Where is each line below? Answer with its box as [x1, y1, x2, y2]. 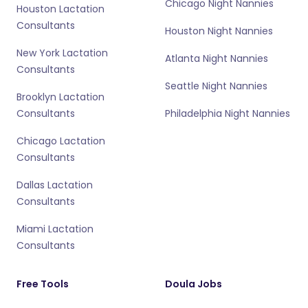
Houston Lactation [16, 2, 104, 16]
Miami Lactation [16, 222, 93, 236]
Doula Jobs [165, 277, 222, 291]
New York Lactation [16, 46, 108, 60]
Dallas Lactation [16, 178, 93, 192]
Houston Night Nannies [165, 24, 273, 38]
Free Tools [16, 277, 69, 291]
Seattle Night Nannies [165, 79, 267, 93]
